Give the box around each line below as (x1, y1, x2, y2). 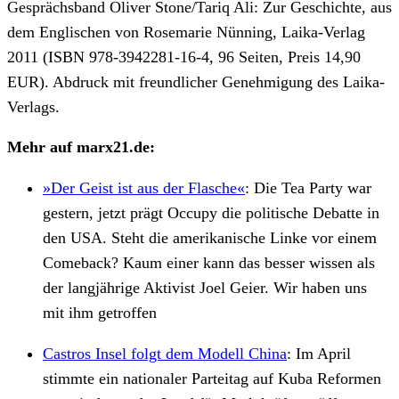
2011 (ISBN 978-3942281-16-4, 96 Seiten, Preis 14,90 (7, 47, 361, 66)
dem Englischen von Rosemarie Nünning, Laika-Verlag (7, 22, 365, 41)
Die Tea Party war (254, 178, 371, 197)
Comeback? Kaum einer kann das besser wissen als (43, 253, 375, 272)
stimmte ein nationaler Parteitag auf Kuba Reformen (43, 369, 381, 387)
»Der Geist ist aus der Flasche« (43, 178, 245, 197)
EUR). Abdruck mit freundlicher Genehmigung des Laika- (7, 72, 385, 91)
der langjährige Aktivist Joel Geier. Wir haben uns (43, 278, 367, 297)
